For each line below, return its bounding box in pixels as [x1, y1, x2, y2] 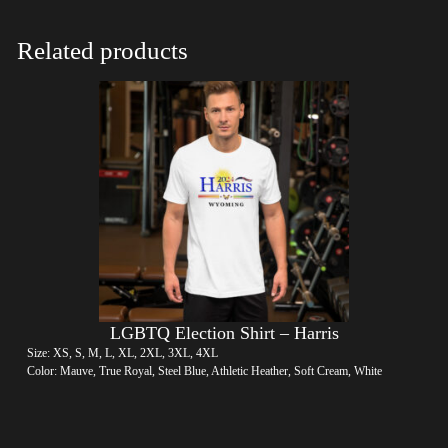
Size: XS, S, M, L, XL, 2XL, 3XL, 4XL [27, 346, 218, 361]
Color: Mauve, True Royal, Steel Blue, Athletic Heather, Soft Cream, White [27, 364, 382, 379]
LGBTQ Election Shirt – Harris [109, 323, 339, 344]
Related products [17, 37, 188, 65]
